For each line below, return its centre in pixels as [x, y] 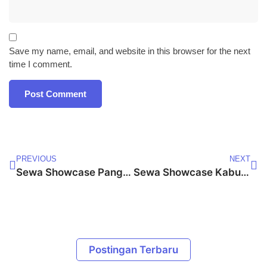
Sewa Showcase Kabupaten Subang [245, 172]
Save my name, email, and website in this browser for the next [130, 51]
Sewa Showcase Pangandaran [127, 172]
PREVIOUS [36, 159]
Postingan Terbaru [133, 249]
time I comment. [41, 64]
